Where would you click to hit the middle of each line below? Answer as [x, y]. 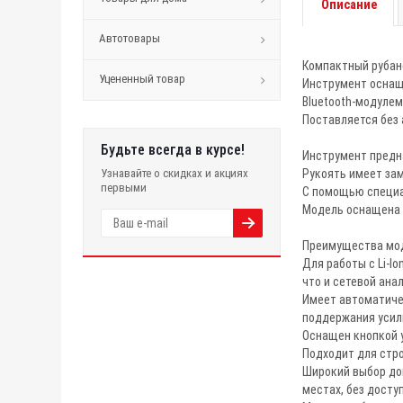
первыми [124, 188]
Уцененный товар [142, 79]
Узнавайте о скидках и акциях [175, 173]
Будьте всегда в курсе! [173, 150]
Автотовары [130, 38]
